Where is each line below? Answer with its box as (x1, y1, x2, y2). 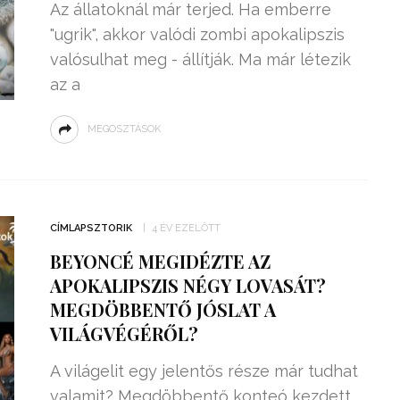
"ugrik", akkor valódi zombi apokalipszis (49, 25, 345, 44)
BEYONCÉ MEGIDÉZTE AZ (49, 249, 271, 273)
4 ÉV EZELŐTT (151, 222, 221, 234)
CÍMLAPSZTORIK (49, 222, 132, 234)
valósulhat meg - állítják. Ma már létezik (49, 50, 351, 69)
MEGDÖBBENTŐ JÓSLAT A (49, 297, 276, 321)
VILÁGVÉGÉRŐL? (49, 321, 198, 346)
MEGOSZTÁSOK (87, 123, 161, 135)
